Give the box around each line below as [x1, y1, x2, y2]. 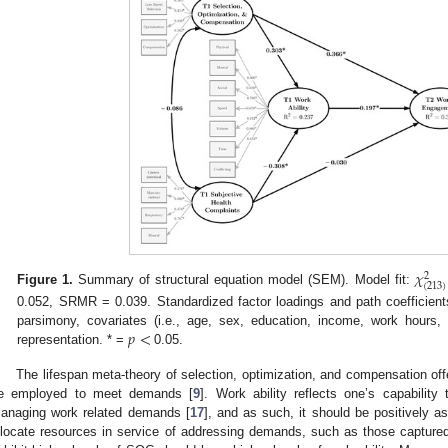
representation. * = [17, 331, 129, 347]
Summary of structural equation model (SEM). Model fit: [73, 272, 415, 288]
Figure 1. [17, 272, 74, 288]
